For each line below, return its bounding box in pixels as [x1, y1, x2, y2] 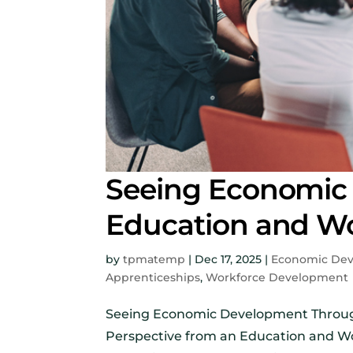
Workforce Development [206, 270, 349, 285]
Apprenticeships [106, 270, 201, 285]
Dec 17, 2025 [195, 252, 262, 267]
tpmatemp [123, 252, 186, 267]
